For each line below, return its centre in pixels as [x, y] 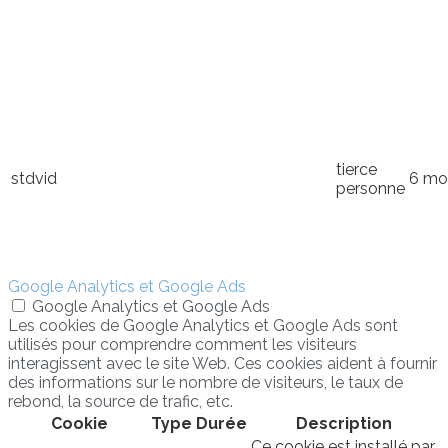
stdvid [34, 178]
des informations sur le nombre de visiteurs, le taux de [205, 382]
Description [344, 423]
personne [370, 188]
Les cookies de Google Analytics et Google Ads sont [203, 325]
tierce [356, 169]
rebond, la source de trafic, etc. [120, 401]
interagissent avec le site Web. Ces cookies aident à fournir [222, 363]
